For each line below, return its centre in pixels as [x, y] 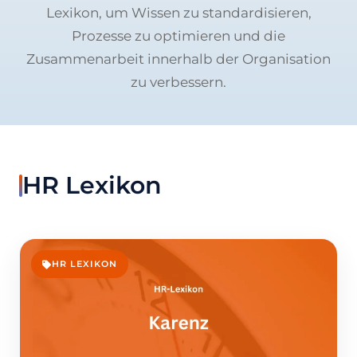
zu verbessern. [178, 82]
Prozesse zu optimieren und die [178, 35]
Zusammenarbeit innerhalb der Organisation [178, 59]
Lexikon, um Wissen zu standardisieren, [178, 12]
